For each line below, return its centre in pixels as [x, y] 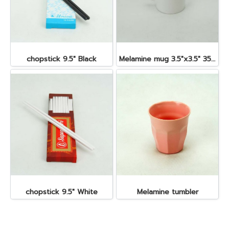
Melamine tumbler [167, 192]
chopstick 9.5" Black [62, 59]
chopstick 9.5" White [62, 192]
